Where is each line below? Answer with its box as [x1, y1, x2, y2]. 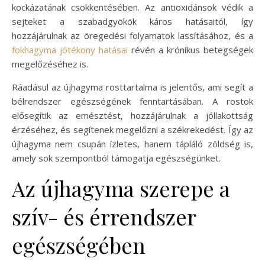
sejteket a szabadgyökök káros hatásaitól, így [12, 15, 253, 27]
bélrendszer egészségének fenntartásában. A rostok [12, 95, 253, 107]
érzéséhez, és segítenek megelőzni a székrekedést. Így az [12, 123, 253, 135]
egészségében [12, 230, 146, 259]
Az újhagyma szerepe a [12, 173, 230, 202]
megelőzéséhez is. [12, 57, 88, 70]
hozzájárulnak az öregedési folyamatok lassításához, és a [12, 29, 253, 41]
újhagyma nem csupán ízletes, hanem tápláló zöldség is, [12, 137, 253, 150]
